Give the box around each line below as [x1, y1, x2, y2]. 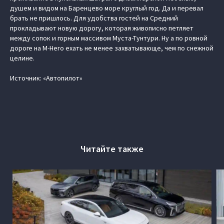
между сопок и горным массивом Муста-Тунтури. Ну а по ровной [10, 33, 207, 42]
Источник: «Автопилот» [10, 73, 82, 82]
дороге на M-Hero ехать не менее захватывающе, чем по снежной [10, 43, 213, 52]
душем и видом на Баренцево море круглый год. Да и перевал [10, 3, 203, 12]
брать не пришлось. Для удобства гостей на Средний [10, 13, 178, 22]
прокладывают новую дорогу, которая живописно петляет [10, 23, 193, 32]
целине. [10, 53, 34, 62]
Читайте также [80, 143, 143, 154]
